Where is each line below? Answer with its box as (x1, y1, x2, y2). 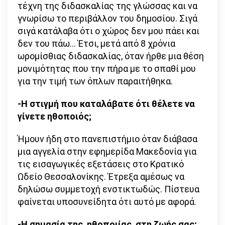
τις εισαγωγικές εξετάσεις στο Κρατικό (18, 159, 184, 170)
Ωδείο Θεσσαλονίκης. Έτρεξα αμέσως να (18, 171, 184, 182)
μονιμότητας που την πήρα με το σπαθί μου (18, 63, 196, 74)
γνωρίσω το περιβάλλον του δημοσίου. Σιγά (18, 13, 197, 24)
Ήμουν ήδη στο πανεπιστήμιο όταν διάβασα (18, 134, 197, 145)
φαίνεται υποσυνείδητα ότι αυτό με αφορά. (18, 196, 196, 207)
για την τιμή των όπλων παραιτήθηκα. (18, 76, 173, 87)
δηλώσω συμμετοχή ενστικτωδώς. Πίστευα (18, 184, 199, 195)
